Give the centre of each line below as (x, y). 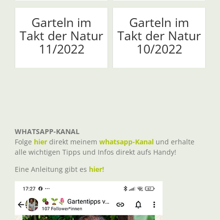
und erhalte (174, 141)
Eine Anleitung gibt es (52, 169)
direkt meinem (73, 141)
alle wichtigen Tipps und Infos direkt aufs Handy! (96, 152)
